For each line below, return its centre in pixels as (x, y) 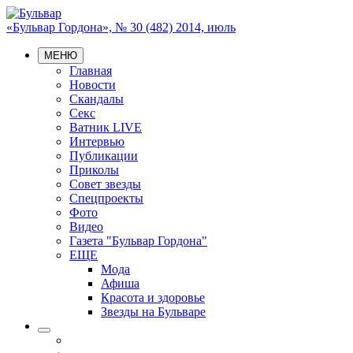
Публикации (104, 156)
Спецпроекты (106, 198)
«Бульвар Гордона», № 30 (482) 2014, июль (121, 27)
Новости (93, 85)
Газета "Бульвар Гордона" (138, 241)
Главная (91, 71)
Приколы (94, 170)
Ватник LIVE (106, 127)
